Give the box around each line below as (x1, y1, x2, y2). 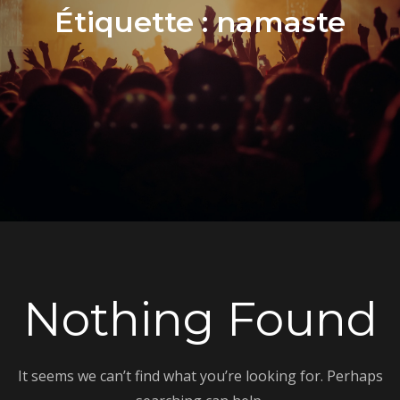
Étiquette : (54, 4, 216, 39)
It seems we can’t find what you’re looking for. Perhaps (17, 366, 383, 386)
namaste (216, 4, 346, 39)
